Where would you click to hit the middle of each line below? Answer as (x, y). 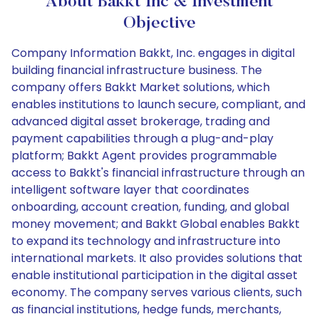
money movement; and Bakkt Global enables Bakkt (156, 224)
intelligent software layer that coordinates (130, 190)
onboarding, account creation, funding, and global (150, 207)
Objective (159, 23)
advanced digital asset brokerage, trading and (141, 121)
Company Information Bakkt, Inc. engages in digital (153, 53)
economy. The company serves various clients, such (157, 292)
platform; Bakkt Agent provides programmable (144, 156)
